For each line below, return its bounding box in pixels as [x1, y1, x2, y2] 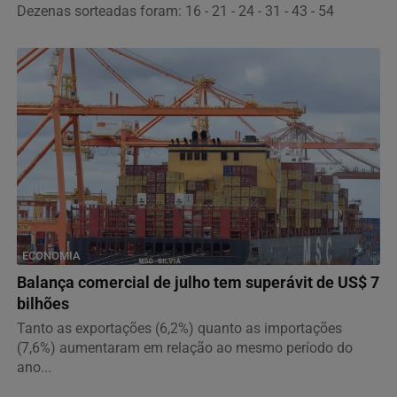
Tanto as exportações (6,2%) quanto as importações [17, 320, 342, 338]
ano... [17, 359, 51, 377]
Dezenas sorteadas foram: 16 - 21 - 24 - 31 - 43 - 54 [17, 3, 334, 20]
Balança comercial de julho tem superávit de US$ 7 [17, 274, 379, 292]
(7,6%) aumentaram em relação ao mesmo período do [17, 339, 353, 357]
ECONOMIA [22, 249, 81, 263]
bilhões [17, 295, 69, 314]
